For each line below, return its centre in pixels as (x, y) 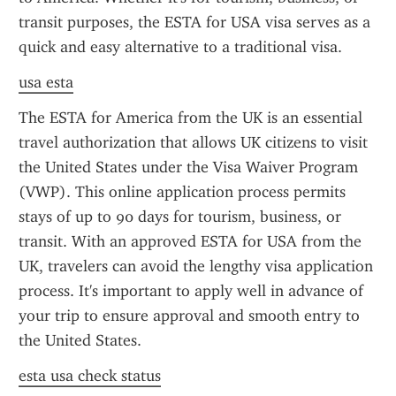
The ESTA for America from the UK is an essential (190, 118)
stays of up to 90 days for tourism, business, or (180, 217)
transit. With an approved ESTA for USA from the (190, 241)
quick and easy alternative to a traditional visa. (180, 47)
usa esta (46, 82)
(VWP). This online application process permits (182, 192)
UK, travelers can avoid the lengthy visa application (196, 266)
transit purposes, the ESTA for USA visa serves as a (194, 22)
